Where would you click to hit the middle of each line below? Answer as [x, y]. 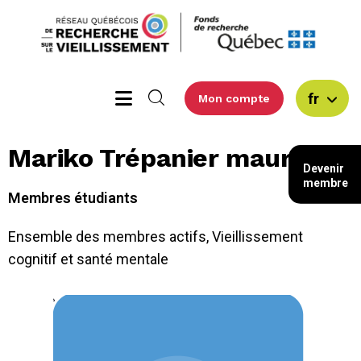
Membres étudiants [73, 197]
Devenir [324, 168]
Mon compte [234, 98]
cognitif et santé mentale [88, 259]
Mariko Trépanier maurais [167, 158]
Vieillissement [257, 236]
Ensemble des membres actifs [107, 236]
